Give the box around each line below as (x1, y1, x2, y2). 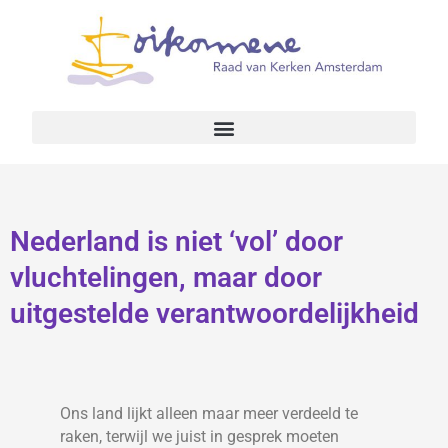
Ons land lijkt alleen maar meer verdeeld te (60, 404, 358, 424)
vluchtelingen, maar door (10, 261, 322, 295)
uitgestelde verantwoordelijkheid (10, 297, 419, 331)
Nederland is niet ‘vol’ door (10, 225, 343, 259)
